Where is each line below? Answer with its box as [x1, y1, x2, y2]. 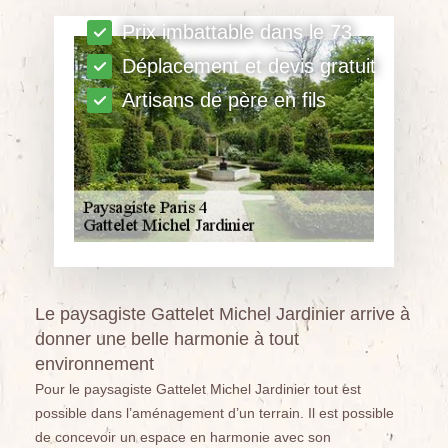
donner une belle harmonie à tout [35, 328, 299, 349]
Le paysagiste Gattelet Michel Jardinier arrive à [35, 303, 410, 324]
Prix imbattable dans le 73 [122, 20, 352, 43]
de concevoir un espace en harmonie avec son [35, 428, 331, 445]
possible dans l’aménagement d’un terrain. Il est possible [35, 404, 394, 421]
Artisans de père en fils [122, 88, 326, 111]
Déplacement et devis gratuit [122, 54, 376, 77]
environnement [35, 353, 154, 374]
